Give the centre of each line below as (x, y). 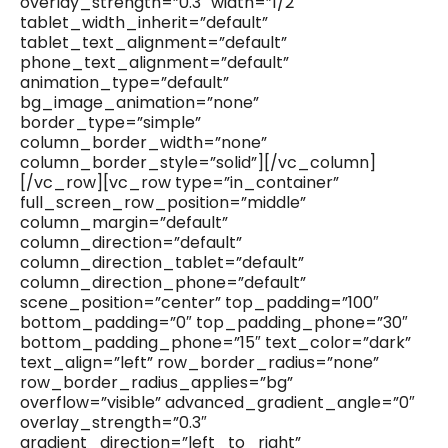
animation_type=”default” (124, 83)
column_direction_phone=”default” (163, 283)
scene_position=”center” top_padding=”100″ (199, 303)
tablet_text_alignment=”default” (153, 43)
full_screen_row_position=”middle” (163, 203)
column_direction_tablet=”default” (162, 263)
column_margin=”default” (124, 223)
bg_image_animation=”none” (139, 103)
